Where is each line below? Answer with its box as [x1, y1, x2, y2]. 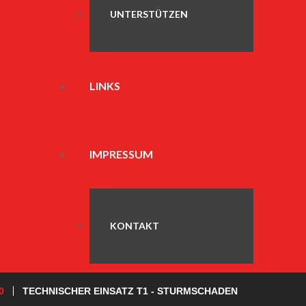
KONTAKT [110, 220, 159, 232]
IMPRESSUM [89, 148, 153, 161]
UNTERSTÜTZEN [110, 8, 188, 20]
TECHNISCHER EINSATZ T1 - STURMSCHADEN [23, 285, 238, 296]
